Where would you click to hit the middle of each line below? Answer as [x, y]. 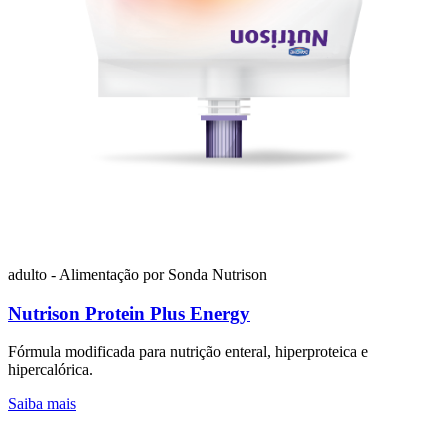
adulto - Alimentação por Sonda [110, 274]
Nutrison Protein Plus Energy [129, 313]
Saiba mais [42, 404]
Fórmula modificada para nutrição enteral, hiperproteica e [188, 352]
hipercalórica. [50, 370]
